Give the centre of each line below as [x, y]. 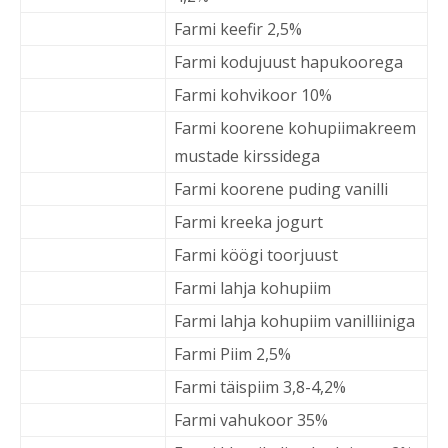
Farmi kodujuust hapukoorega [288, 62]
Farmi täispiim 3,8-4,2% [262, 387]
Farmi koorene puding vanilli [281, 189]
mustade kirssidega [247, 156]
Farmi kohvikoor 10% [253, 95]
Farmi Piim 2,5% [232, 354]
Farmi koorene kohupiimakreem [295, 128]
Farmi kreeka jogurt [248, 222]
